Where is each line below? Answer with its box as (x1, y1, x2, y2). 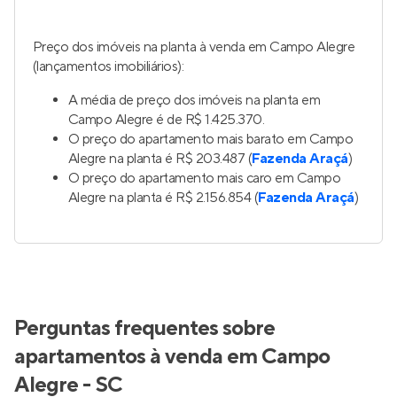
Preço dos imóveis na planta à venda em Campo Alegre (33, 38, 355, 56)
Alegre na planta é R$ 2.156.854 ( (68, 189, 259, 206)
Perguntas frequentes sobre (14, 315, 275, 342)
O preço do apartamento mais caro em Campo (68, 169, 341, 187)
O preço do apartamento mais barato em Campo (68, 130, 354, 148)
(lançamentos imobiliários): (33, 58, 184, 75)
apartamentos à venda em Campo (14, 343, 330, 370)
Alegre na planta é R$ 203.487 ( (68, 150, 253, 167)
